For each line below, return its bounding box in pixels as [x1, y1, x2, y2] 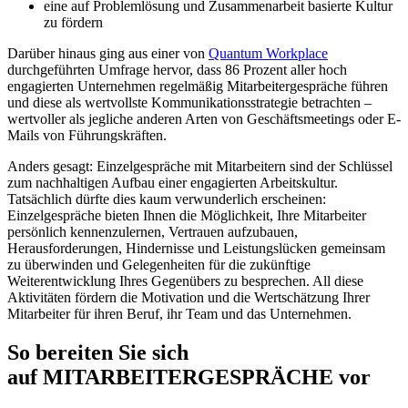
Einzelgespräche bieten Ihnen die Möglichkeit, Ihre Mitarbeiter [7, 207, 366, 223]
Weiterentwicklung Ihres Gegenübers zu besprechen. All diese [7, 272, 363, 289]
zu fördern [44, 14, 103, 30]
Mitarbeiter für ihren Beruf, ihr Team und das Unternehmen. [7, 305, 352, 321]
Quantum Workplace [209, 45, 328, 61]
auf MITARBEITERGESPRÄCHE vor [7, 364, 371, 389]
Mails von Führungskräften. [7, 127, 167, 143]
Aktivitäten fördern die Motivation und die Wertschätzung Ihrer [7, 289, 370, 305]
